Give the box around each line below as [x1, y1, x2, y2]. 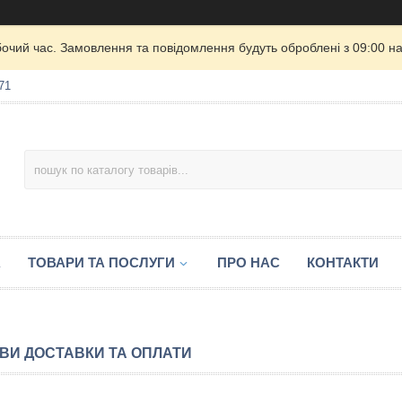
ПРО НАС [217, 255, 280, 270]
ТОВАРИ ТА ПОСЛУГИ [28, 255, 175, 270]
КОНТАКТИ [307, 255, 379, 270]
